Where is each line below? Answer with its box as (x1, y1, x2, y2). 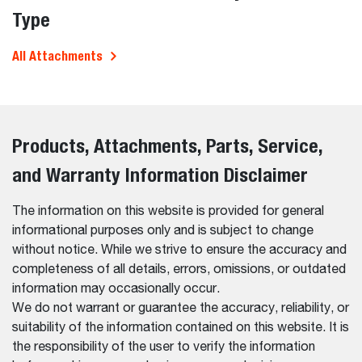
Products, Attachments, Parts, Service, (12, 133, 322, 157)
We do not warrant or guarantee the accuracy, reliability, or (12, 301, 349, 315)
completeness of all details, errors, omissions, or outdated (12, 263, 346, 276)
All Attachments (12, 48, 103, 64)
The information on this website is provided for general (12, 204, 324, 218)
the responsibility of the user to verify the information (12, 340, 315, 354)
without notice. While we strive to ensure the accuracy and (12, 243, 347, 257)
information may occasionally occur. (12, 282, 220, 296)
